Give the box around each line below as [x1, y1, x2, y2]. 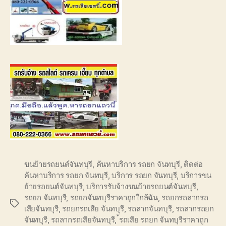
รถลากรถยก [176, 203, 214, 213]
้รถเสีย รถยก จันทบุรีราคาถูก [119, 214, 208, 224]
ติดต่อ [184, 159, 203, 169]
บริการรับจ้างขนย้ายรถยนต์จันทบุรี [86, 181, 196, 191]
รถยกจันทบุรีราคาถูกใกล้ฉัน [70, 192, 158, 202]
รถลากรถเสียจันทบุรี [51, 214, 115, 224]
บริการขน [180, 170, 212, 180]
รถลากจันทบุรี [128, 203, 172, 213]
